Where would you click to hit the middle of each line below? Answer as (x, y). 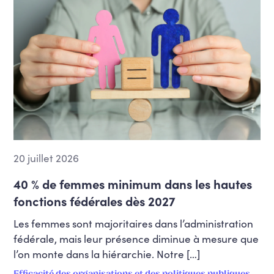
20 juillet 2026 (46, 157)
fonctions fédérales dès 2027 (95, 201)
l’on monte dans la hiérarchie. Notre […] (107, 254)
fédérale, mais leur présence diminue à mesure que (136, 238)
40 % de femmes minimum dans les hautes (133, 183)
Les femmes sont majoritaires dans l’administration (134, 223)
